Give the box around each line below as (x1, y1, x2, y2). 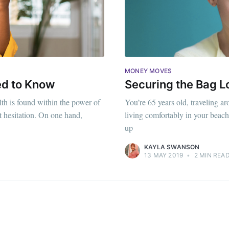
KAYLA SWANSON (144, 143, 200, 151)
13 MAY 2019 (144, 151, 184, 159)
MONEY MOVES (125, 66, 172, 75)
